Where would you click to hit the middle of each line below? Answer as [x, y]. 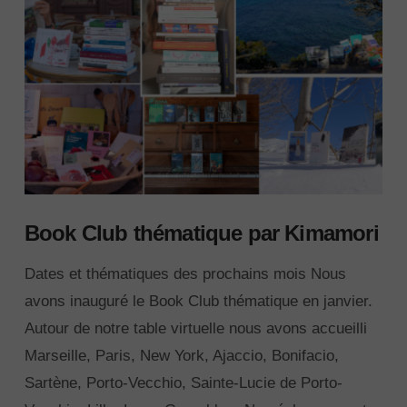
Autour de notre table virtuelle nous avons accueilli [195, 329]
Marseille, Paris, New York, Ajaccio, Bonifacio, [181, 356]
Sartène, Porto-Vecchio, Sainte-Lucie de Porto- [183, 383]
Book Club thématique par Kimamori [201, 233]
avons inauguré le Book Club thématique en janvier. [198, 302]
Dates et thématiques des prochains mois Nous [185, 274]
